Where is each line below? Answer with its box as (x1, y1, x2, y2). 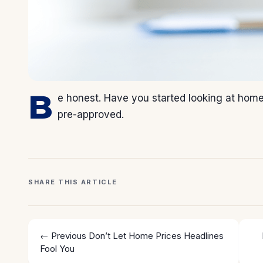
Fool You (40, 243, 75, 255)
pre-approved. (57, 109, 124, 121)
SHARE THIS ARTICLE (28, 178, 117, 187)
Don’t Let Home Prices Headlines (89, 230, 224, 242)
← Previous (40, 230, 86, 242)
